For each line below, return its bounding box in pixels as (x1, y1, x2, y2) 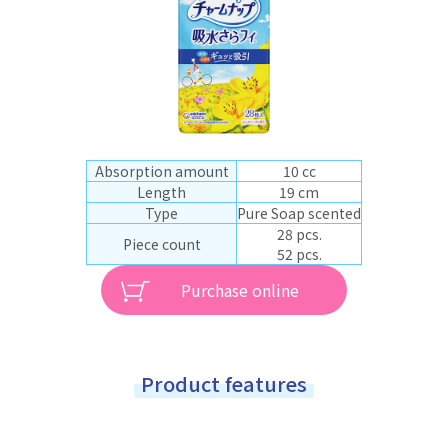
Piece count (122, 234, 201, 254)
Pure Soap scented (237, 203, 361, 223)
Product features (141, 368, 307, 398)
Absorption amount (94, 161, 229, 181)
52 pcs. (276, 244, 322, 264)
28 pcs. (276, 224, 322, 244)
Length (137, 182, 186, 202)
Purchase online (181, 277, 299, 302)
